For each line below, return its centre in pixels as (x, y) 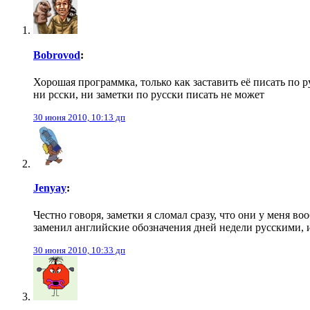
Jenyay (50, 188)
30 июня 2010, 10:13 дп (79, 117)
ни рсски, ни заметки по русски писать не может (149, 94)
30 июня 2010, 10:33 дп (79, 250)
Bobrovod (57, 55)
